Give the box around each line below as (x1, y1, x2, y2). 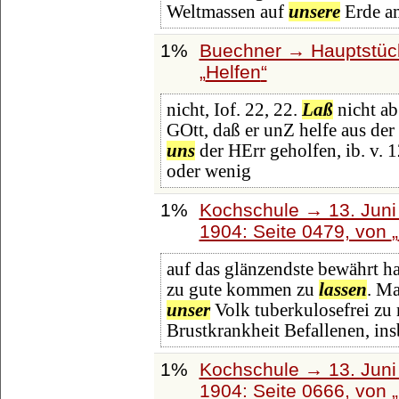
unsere (288, 2, 340, 22)
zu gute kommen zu (166, 280, 319, 300)
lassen (318, 280, 367, 300)
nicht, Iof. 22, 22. (166, 100, 302, 120)
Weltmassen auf (166, 2, 289, 22)
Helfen (205, 61, 261, 82)
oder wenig (166, 161, 251, 182)
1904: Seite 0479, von (199, 220, 392, 241)
